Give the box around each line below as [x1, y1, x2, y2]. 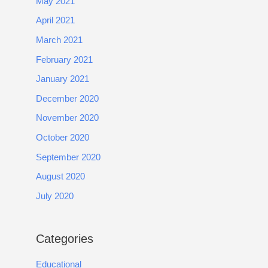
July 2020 [36, 191, 74, 202]
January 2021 [36, 74, 89, 84]
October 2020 [36, 133, 89, 143]
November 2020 [36, 113, 99, 123]
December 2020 [36, 93, 99, 103]
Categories [36, 232, 93, 245]
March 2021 [36, 35, 83, 45]
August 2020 [36, 172, 85, 182]
